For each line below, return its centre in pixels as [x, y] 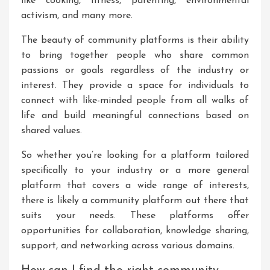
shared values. [52, 131]
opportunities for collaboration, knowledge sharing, [135, 231]
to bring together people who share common [135, 55]
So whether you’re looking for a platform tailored [135, 155]
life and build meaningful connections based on [135, 116]
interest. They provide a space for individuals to [135, 86]
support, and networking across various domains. [128, 246]
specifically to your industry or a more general [135, 171]
